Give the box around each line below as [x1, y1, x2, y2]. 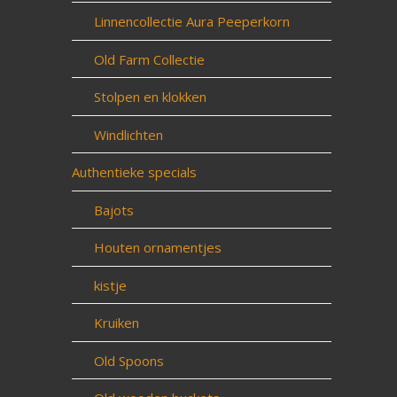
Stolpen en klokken [93, 88, 206, 105]
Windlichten [93, 125, 163, 144]
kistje [93, 276, 127, 294]
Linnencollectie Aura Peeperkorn [93, 12, 290, 30]
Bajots [93, 200, 134, 219]
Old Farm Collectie [93, 50, 205, 68]
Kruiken [93, 314, 139, 331]
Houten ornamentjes [93, 238, 222, 256]
